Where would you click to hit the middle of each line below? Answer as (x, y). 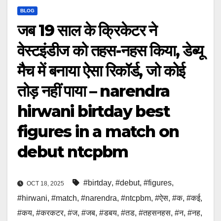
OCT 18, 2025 (45, 184)
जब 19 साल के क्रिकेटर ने (87, 31)
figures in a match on (98, 132)
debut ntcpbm (73, 152)
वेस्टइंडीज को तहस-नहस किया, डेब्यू (110, 51)
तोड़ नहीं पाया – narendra (93, 91)
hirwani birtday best (93, 111)
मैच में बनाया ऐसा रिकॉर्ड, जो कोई (101, 71)
